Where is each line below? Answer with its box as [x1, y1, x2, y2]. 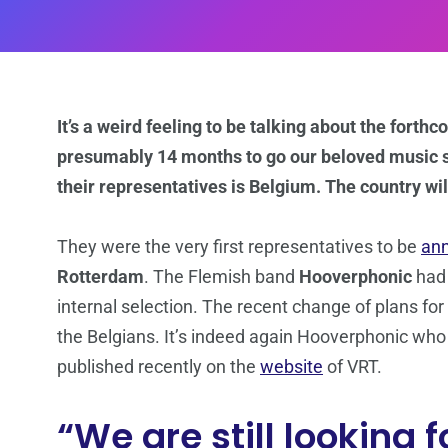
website [260, 356, 323, 378]
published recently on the [57, 356, 260, 378]
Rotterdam [57, 266, 144, 288]
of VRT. [323, 356, 382, 378]
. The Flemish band [144, 266, 299, 288]
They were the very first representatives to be [57, 236, 421, 258]
